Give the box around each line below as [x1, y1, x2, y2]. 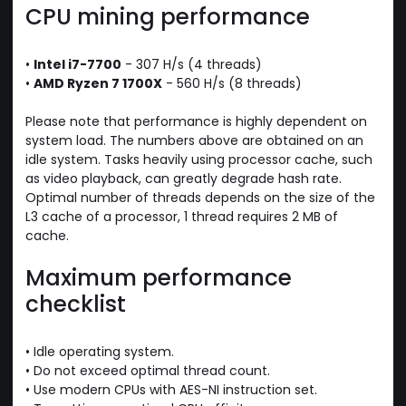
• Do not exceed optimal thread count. [25, 361, 270, 380]
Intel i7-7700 [34, 54, 121, 73]
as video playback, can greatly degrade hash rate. [25, 169, 342, 188]
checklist [25, 287, 126, 320]
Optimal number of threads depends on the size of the [25, 188, 375, 207]
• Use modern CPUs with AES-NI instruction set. [25, 380, 317, 399]
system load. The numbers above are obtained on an [25, 130, 363, 150]
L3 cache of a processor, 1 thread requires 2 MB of [25, 207, 338, 226]
